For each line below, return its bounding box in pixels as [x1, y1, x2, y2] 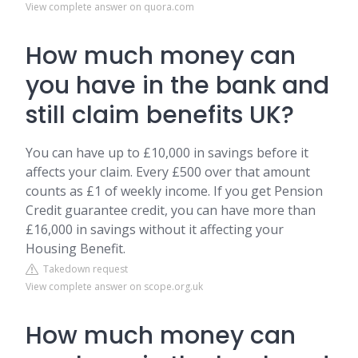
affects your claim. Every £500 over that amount [26, 163, 310, 181]
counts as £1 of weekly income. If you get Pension [26, 182, 323, 200]
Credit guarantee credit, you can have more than [26, 201, 316, 219]
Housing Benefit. [26, 240, 125, 257]
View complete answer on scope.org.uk [26, 280, 203, 293]
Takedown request [38, 262, 128, 276]
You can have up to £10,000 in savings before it [26, 144, 308, 161]
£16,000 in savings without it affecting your [26, 221, 284, 238]
